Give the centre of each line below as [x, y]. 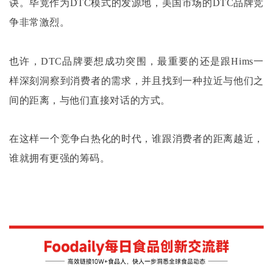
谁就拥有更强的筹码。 [60, 158]
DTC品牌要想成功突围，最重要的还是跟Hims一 [152, 61]
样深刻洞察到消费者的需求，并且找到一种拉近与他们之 [136, 80]
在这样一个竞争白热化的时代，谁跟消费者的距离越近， [136, 138]
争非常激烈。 [40, 23]
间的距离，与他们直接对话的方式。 [90, 100]
